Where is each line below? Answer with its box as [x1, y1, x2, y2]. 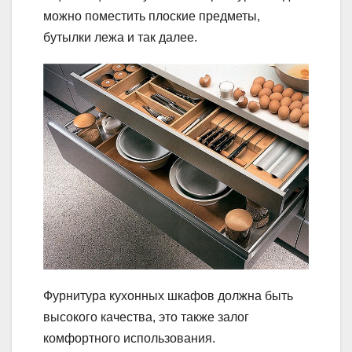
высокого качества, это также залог [43, 310, 249, 324]
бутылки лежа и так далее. [43, 31, 197, 45]
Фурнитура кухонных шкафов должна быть [43, 288, 293, 302]
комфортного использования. [43, 331, 215, 345]
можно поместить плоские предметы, [43, 9, 260, 24]
